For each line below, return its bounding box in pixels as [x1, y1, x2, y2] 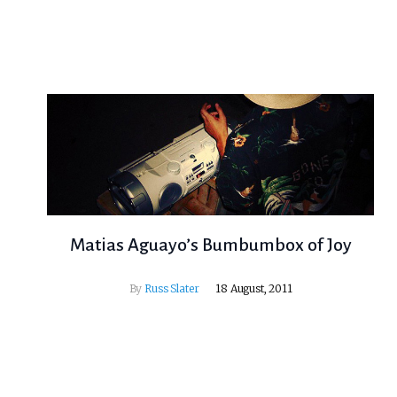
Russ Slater [144, 281, 199, 295]
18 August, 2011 [215, 281, 292, 295]
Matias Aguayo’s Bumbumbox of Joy [69, 234, 352, 254]
